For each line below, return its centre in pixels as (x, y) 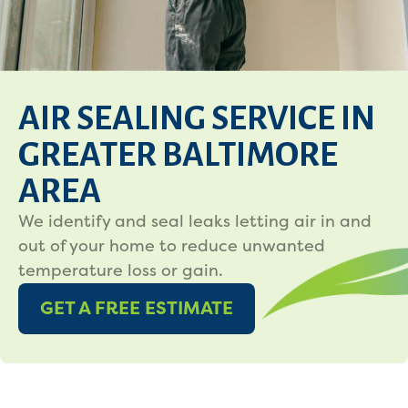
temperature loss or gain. (121, 270)
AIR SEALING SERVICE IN (197, 118)
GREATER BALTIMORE (178, 155)
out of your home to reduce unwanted (172, 246)
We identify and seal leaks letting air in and (195, 221)
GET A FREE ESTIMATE (137, 308)
